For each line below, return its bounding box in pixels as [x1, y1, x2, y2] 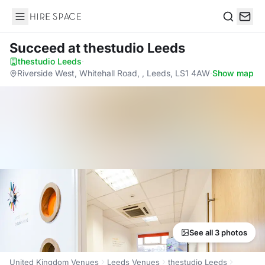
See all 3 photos [189, 228, 247, 237]
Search [222, 22, 253, 35]
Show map [212, 68, 254, 78]
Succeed [9, 40, 68, 56]
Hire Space [11, 17, 60, 28]
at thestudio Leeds [68, 40, 185, 56]
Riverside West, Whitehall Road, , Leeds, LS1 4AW [17, 68, 210, 78]
